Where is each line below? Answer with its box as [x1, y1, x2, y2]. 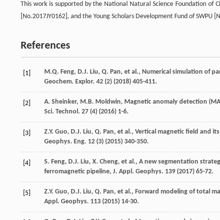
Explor [75, 78, 93, 85]
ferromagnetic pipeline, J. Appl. [44, 167, 136, 175]
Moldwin [95, 98, 121, 106]
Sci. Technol [44, 108, 78, 115]
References [21, 40, 70, 52]
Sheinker [52, 98, 77, 106]
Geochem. [44, 78, 75, 85]
